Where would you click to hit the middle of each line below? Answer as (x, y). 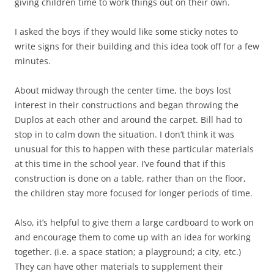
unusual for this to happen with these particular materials (134, 149)
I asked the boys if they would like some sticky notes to (126, 31)
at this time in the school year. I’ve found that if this (120, 163)
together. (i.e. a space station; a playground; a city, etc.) (128, 251)
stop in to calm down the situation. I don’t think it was (124, 134)
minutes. (33, 61)
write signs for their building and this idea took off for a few (137, 46)
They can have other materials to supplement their (119, 266)
